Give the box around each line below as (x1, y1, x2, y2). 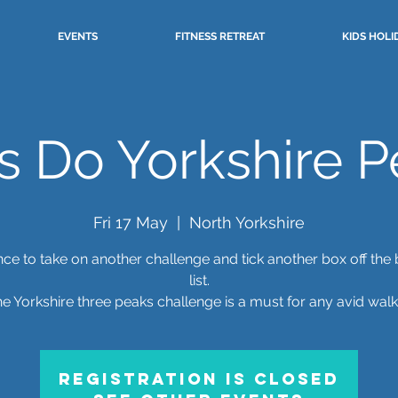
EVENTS (58, 30, 98, 43)
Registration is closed (59, 369, 339, 389)
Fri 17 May (93, 213, 168, 232)
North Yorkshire (189, 213, 305, 232)
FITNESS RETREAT (175, 30, 265, 43)
